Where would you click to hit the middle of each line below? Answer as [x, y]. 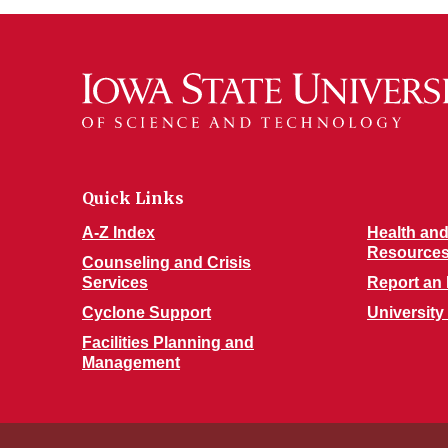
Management [131, 362]
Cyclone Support [146, 312]
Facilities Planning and [168, 342]
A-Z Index [118, 232]
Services [115, 282]
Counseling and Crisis [166, 262]
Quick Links [133, 198]
